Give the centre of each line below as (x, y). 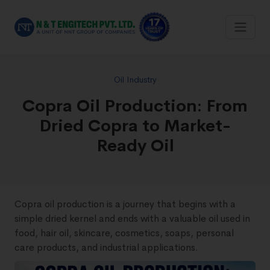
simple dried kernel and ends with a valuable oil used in (132, 218)
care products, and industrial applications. (106, 247)
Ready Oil (135, 146)
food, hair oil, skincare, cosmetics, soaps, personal (124, 233)
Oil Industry (135, 80)
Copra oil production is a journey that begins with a (125, 204)
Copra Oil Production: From (135, 106)
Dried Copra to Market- (135, 126)
